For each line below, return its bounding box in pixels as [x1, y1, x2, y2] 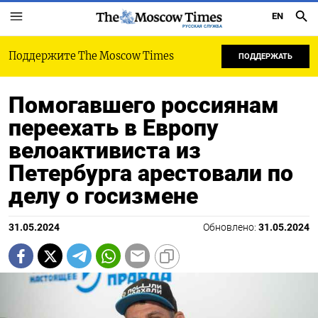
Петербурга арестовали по [9, 160, 293, 187]
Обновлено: [203, 221, 258, 234]
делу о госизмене [9, 182, 198, 209]
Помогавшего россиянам [9, 92, 279, 119]
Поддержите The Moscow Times [9, 50, 174, 62]
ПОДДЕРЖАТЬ [238, 52, 292, 61]
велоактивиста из [9, 137, 201, 164]
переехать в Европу [9, 114, 219, 141]
